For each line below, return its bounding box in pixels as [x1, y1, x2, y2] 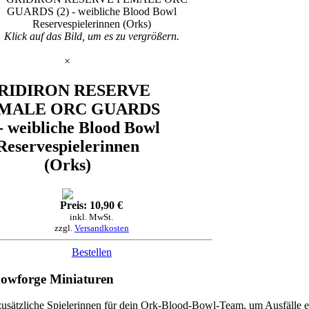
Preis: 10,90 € [60, 199, 123, 211]
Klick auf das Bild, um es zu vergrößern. [3, 30, 179, 43]
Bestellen [71, 246, 112, 258]
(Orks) [43, 155, 91, 174]
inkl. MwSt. [70, 211, 114, 222]
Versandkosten [74, 222, 129, 233]
